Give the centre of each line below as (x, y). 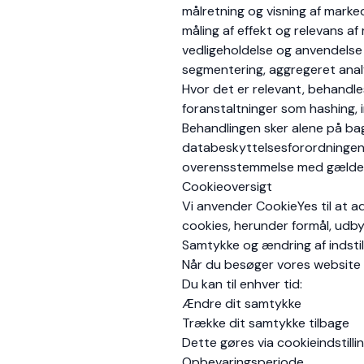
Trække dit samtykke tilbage (266, 323)
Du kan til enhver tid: (242, 284)
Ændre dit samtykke (242, 303)
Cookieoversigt (227, 186)
